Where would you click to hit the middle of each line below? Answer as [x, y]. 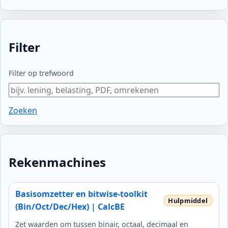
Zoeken [23, 111]
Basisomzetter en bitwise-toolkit [81, 194]
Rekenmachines [57, 162]
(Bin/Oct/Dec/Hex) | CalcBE [70, 207]
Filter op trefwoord [41, 73]
